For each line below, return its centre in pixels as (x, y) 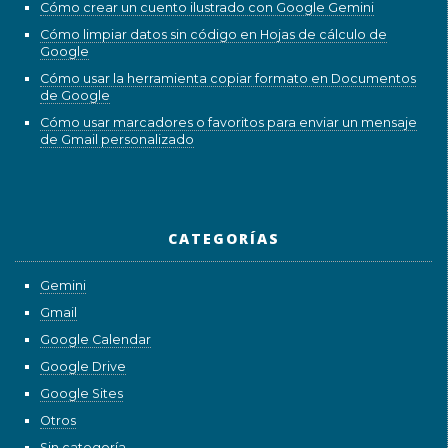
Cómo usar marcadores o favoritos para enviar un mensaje (228, 123)
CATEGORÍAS (223, 238)
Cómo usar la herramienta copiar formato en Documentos (228, 79)
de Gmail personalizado (117, 140)
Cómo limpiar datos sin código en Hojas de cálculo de (213, 35)
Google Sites (81, 393)
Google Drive (83, 366)
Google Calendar (95, 339)
